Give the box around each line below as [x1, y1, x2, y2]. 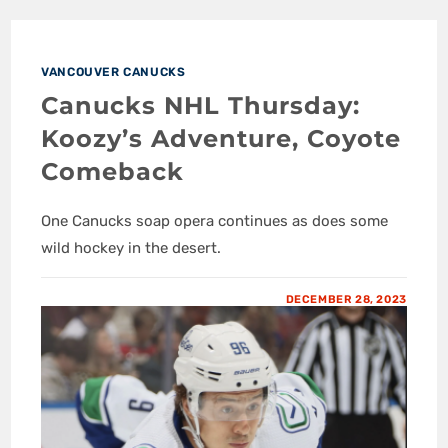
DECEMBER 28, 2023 [285, 293, 407, 307]
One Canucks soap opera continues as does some [41, 212, 389, 231]
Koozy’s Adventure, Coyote [41, 124, 402, 154]
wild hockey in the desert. [41, 239, 222, 258]
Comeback [41, 157, 185, 187]
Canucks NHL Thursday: [41, 91, 361, 121]
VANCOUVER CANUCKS [41, 65, 186, 80]
